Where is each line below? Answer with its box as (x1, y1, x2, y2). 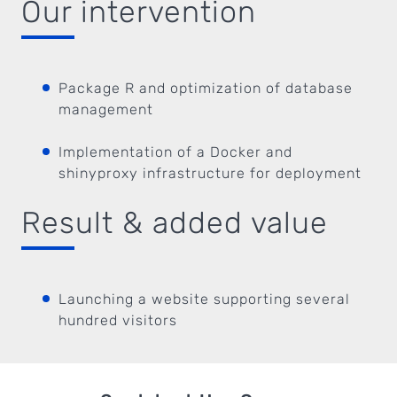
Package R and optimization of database (58, 80, 353, 97)
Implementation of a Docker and (58, 144, 292, 160)
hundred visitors (58, 312, 177, 329)
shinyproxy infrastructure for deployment (58, 165, 362, 182)
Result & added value (21, 205, 328, 241)
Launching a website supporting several (58, 291, 350, 307)
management (58, 101, 153, 118)
